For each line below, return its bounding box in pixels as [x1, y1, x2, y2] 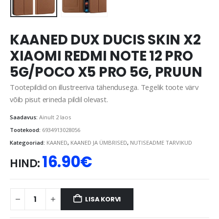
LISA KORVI [85, 194, 121, 204]
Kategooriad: [10, 138, 46, 146]
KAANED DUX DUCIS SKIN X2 [10, 30, 201, 49]
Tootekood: [10, 126, 42, 134]
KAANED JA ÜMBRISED [70, 138, 127, 146]
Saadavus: [10, 113, 39, 121]
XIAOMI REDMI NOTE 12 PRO [10, 46, 193, 66]
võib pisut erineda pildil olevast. [10, 94, 108, 104]
